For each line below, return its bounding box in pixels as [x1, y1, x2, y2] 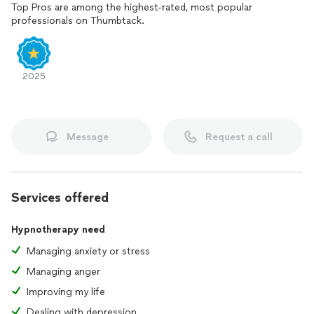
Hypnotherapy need [11, 224, 105, 235]
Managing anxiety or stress [27, 245, 150, 257]
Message [67, 130, 109, 143]
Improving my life [27, 286, 105, 298]
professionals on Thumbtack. [11, 15, 144, 27]
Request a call [205, 130, 273, 143]
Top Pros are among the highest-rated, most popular [11, 1, 252, 13]
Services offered [11, 190, 109, 205]
